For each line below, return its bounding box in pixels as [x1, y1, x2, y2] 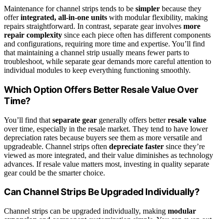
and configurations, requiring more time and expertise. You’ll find [4, 40, 205, 48]
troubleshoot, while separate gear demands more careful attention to [4, 57, 211, 66]
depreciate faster [109, 142, 164, 151]
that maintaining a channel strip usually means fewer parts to [4, 48, 189, 57]
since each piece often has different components [62, 31, 211, 40]
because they [160, 4, 201, 13]
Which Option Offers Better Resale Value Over [4, 84, 198, 95]
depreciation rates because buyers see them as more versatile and [4, 133, 202, 142]
